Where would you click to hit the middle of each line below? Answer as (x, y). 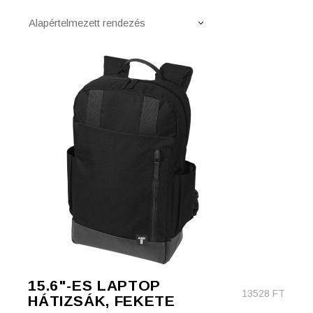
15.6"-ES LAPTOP (94, 285)
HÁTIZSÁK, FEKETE (102, 301)
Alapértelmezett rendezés (87, 23)
